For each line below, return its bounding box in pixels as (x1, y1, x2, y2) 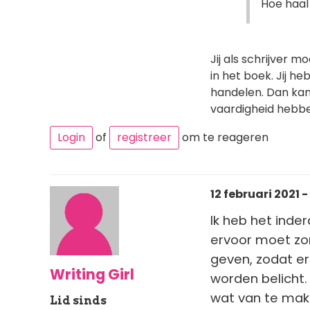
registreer (117, 129, 172, 145)
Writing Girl (50, 264, 134, 284)
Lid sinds (50, 293, 107, 307)
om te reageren (179, 129, 268, 145)
